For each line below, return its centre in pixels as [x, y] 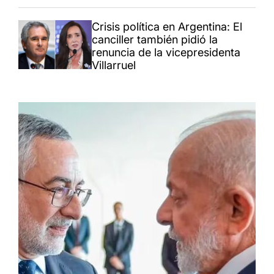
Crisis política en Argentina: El [167, 27]
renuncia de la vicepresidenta [166, 53]
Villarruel [114, 65]
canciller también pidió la [155, 40]
